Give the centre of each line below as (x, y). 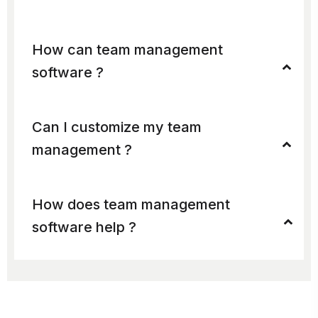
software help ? (84, 227)
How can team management (127, 49)
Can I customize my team (117, 127)
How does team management (131, 204)
